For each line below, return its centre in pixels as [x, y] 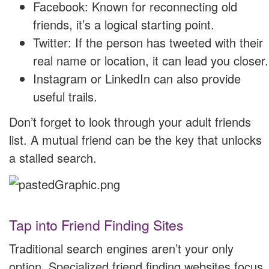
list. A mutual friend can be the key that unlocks [135, 139]
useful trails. [65, 96]
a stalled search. [53, 157]
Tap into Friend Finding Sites [96, 225]
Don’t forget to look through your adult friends [130, 121]
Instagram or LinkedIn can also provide [137, 78]
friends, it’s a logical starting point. [124, 24]
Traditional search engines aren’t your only [121, 249]
